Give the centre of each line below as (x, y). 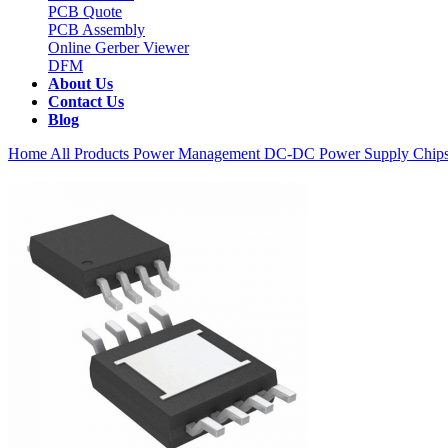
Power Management (198, 153)
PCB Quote (85, 11)
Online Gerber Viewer (118, 47)
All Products (90, 153)
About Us (80, 83)
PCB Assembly (96, 29)
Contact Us (86, 101)
